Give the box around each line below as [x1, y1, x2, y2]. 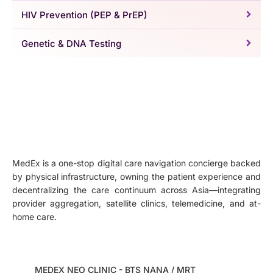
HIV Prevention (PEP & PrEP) [21, 9, 147, 21]
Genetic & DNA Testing [21, 37, 121, 49]
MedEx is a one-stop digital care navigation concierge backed [12, 158, 261, 169]
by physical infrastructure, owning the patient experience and [12, 171, 261, 182]
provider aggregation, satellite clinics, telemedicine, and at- [12, 198, 261, 209]
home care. [12, 211, 57, 222]
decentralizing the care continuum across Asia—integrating [12, 185, 261, 196]
